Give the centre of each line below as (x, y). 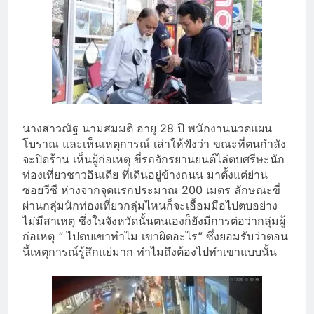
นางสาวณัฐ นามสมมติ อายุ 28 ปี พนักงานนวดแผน (147, 128)
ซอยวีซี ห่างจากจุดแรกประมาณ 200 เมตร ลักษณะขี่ (151, 190)
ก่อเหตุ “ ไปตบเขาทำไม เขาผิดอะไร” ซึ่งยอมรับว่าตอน (155, 236)
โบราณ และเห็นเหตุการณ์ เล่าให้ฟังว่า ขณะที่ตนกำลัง (154, 143)
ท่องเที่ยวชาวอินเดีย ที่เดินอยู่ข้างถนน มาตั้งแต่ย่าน (145, 174)
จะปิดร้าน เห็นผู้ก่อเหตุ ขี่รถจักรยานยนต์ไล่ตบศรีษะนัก (153, 159)
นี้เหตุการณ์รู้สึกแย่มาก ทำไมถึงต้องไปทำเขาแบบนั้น (150, 251)
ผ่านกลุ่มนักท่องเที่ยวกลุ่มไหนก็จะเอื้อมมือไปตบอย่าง (150, 205)
